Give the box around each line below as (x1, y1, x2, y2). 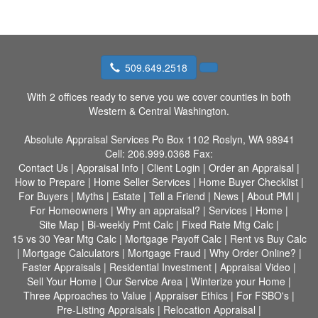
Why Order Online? (209, 246, 296, 260)
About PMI (247, 189, 294, 203)
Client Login (147, 160, 200, 175)
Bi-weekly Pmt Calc (87, 217, 173, 231)
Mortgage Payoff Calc (124, 231, 221, 246)
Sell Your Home (27, 274, 97, 288)
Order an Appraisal (209, 160, 294, 175)
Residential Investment (109, 260, 212, 274)
